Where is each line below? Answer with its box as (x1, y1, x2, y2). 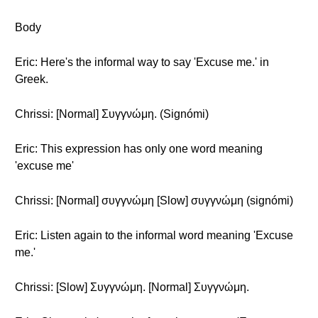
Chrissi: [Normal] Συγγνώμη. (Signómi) (15, 108, 209, 120)
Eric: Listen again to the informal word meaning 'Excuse (15, 229, 293, 241)
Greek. (15, 73, 48, 85)
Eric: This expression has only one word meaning (15, 143, 263, 155)
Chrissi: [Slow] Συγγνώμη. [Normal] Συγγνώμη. (15, 281, 249, 293)
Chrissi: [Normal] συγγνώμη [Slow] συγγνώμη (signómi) (15, 194, 293, 207)
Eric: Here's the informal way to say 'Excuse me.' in (15, 56, 269, 68)
